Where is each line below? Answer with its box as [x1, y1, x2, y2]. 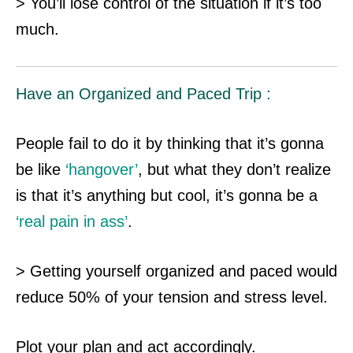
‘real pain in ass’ [16, 213, 128, 231]
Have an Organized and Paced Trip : [16, 85, 271, 103]
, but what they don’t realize [138, 161, 331, 179]
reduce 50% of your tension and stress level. [16, 288, 328, 307]
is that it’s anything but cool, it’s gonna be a [16, 187, 318, 205]
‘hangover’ [65, 161, 138, 179]
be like [16, 161, 65, 179]
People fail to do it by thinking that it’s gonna [16, 135, 324, 153]
